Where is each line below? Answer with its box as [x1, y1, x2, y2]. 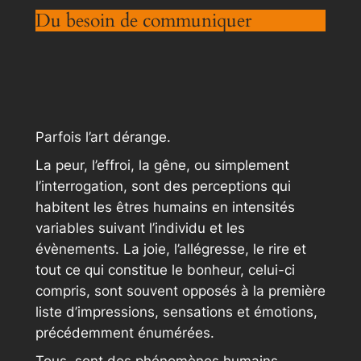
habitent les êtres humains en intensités [35, 198, 295, 215]
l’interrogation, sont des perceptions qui [35, 177, 291, 194]
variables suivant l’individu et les [35, 219, 245, 236]
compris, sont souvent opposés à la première [35, 282, 326, 299]
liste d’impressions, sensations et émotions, [35, 303, 317, 320]
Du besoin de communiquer [35, 7, 251, 33]
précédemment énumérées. [35, 324, 214, 341]
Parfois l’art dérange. [35, 128, 171, 145]
